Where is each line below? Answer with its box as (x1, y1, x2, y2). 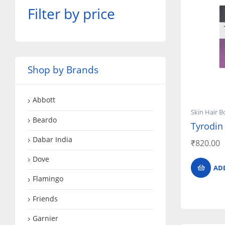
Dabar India (33, 134, 72, 144)
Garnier (33, 213, 58, 223)
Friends (33, 193, 58, 203)
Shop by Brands (28, 63, 98, 77)
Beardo (33, 115, 57, 125)
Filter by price (28, 4, 115, 24)
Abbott (33, 95, 55, 105)
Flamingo (33, 174, 63, 184)
